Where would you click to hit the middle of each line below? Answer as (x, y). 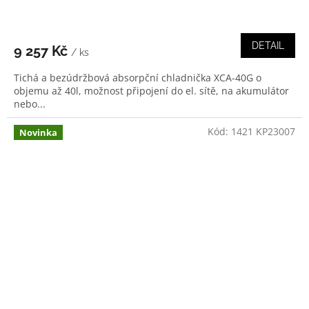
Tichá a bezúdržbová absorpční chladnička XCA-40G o (138, 77)
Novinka (38, 132)
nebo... (30, 103)
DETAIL (268, 45)
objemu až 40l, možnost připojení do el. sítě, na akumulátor (151, 90)
